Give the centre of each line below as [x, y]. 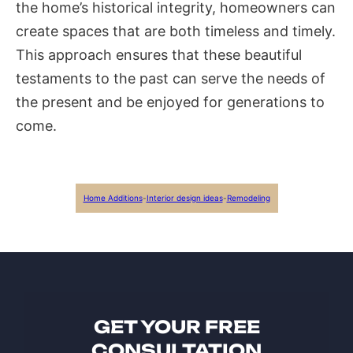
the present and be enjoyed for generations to [170, 102]
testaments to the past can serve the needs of [171, 78]
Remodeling [248, 198]
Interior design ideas [184, 198]
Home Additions [113, 198]
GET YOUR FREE [176, 327]
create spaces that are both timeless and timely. [176, 31]
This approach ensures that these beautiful [159, 55]
